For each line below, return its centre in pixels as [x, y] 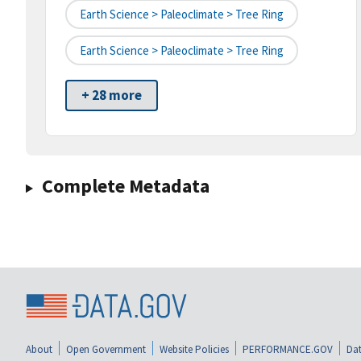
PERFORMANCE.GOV [288, 349]
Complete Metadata [125, 186]
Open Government [106, 349]
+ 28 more [112, 95]
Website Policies [194, 349]
